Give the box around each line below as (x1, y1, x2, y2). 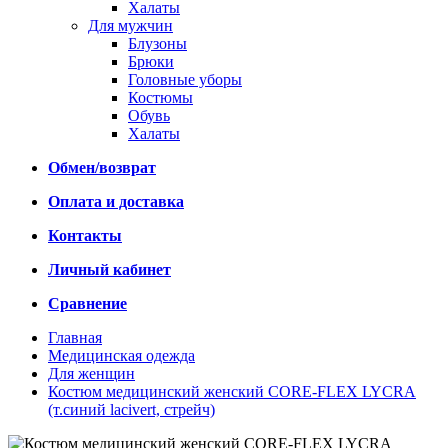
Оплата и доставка (48, 193, 184, 210)
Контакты (48, 227, 122, 244)
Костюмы (128, 89, 193, 106)
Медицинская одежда (48, 347, 195, 364)
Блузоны (128, 35, 187, 52)
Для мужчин (88, 17, 173, 34)
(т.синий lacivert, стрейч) (48, 401, 215, 418)
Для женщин (48, 365, 135, 382)
